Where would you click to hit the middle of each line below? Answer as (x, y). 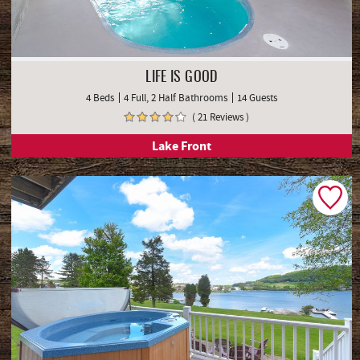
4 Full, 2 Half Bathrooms (176, 98)
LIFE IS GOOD (182, 78)
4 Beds (100, 98)
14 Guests (257, 98)
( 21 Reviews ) (220, 117)
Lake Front (182, 146)
